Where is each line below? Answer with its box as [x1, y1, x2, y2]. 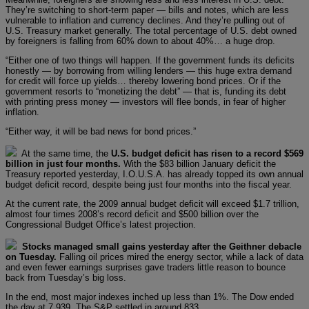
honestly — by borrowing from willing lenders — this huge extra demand [6, 65, 292, 76]
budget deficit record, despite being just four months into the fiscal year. [6, 179, 292, 190]
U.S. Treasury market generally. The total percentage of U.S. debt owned [6, 25, 297, 36]
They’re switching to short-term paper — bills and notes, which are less [6, 4, 289, 15]
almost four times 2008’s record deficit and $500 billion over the [6, 208, 259, 219]
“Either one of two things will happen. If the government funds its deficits [6, 54, 295, 66]
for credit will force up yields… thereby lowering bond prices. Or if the [6, 75, 281, 86]
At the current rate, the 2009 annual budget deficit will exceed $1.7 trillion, [6, 198, 299, 209]
